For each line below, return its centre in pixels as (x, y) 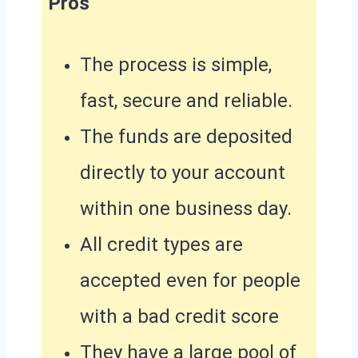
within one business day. (186, 208)
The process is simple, (176, 64)
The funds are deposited (186, 136)
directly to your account (183, 172)
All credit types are (161, 244)
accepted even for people (190, 280)
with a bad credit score (179, 316)
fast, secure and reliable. (186, 100)
